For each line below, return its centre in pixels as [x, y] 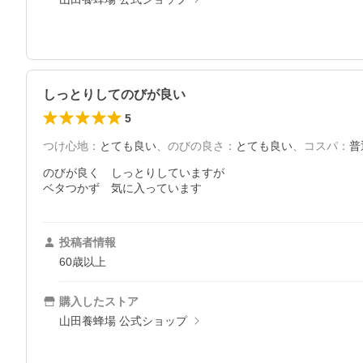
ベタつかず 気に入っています [122, 188]
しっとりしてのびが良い [114, 95]
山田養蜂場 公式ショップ [123, 321]
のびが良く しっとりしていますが [134, 173]
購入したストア [99, 302]
